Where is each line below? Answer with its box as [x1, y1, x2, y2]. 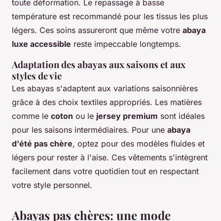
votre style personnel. [12, 180, 92, 190]
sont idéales [158, 110, 205, 121]
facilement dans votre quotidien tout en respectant [12, 166, 199, 176]
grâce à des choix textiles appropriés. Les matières [12, 97, 202, 107]
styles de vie [12, 69, 62, 82]
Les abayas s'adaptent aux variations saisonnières [12, 83, 198, 93]
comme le [12, 110, 51, 121]
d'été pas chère [12, 138, 73, 148]
